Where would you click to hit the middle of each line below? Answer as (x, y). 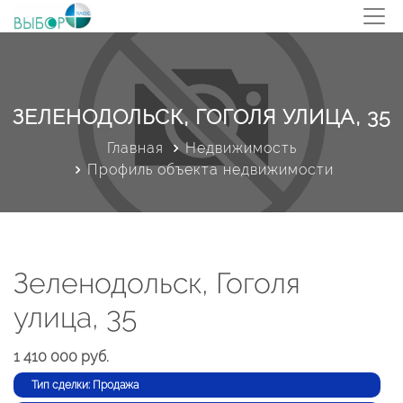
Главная (135, 148)
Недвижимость (241, 148)
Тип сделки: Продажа (85, 385)
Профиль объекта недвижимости (210, 170)
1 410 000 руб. (61, 357)
